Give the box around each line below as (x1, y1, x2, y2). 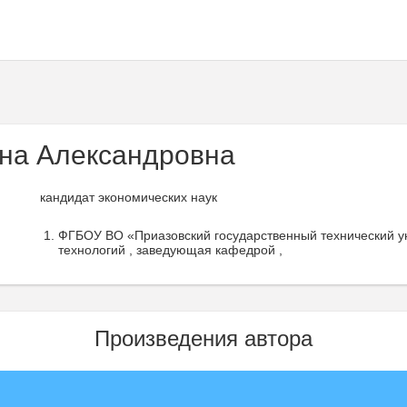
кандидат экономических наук (40, 190, 217, 204)
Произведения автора (94, 326, 313, 351)
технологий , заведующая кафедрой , (58, 243, 283, 257)
